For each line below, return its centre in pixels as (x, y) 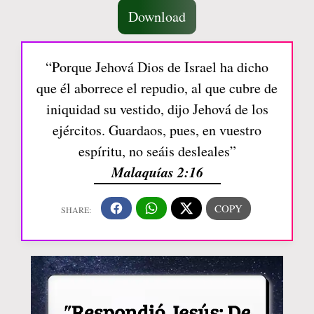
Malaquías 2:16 (157, 171)
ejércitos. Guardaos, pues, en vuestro (157, 130)
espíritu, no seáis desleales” (157, 151)
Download (157, 16)
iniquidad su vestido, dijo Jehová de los (157, 109)
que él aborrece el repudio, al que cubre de (157, 88)
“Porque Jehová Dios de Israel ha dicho (157, 67)
